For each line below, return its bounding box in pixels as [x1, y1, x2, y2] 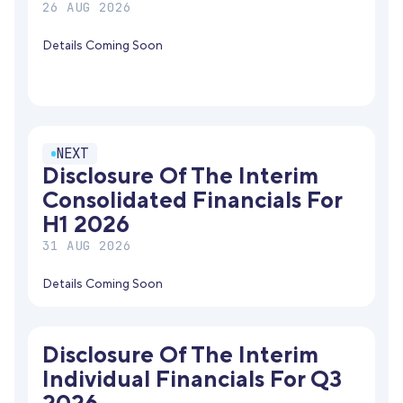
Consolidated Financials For [42, 186, 343, 216]
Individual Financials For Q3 [42, 365, 343, 395]
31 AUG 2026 [42, 237, 132, 255]
